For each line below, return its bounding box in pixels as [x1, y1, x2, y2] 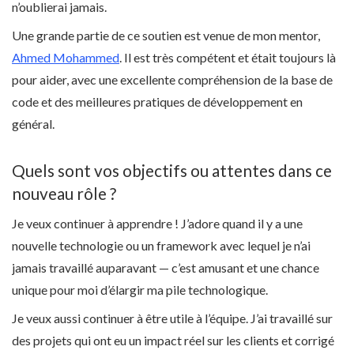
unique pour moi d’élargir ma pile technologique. [12, 282, 268, 298]
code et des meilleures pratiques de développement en [12, 93, 303, 109]
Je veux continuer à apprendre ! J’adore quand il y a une [12, 216, 303, 232]
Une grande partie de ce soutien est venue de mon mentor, [12, 27, 320, 43]
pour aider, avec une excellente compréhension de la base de [12, 71, 333, 87]
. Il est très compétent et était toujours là [119, 49, 336, 65]
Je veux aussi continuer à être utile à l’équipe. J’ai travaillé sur [12, 311, 333, 326]
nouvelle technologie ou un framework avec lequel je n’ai [12, 238, 311, 254]
